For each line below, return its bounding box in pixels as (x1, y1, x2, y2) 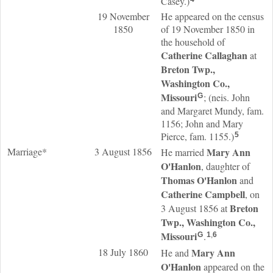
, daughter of (201, 160, 250, 172)
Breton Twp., (161, 62, 215, 76)
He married (161, 146, 207, 158)
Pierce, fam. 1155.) (161, 130, 234, 143)
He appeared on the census (161, 10, 264, 23)
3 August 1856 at (161, 202, 230, 214)
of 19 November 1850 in (161, 23, 255, 35)
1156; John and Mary (161, 117, 243, 130)
